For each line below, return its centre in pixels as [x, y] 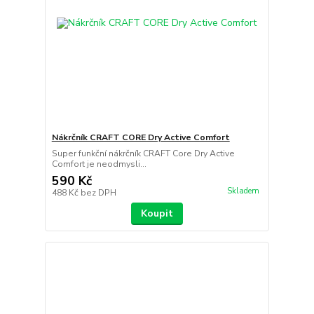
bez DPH [98, 192]
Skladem [243, 191]
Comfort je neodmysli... [99, 164]
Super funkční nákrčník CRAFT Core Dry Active [143, 153]
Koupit [157, 213]
